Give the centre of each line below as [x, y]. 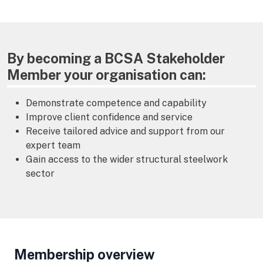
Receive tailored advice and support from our [125, 131]
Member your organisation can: [107, 75]
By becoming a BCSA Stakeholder [116, 58]
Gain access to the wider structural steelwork [127, 159]
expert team [53, 145]
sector [40, 173]
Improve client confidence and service [109, 117]
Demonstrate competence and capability [116, 103]
